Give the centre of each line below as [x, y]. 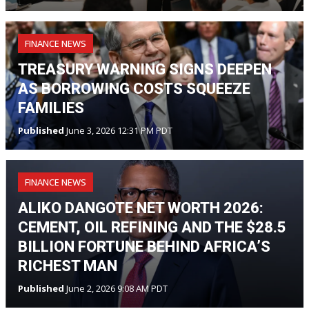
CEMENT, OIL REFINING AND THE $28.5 [152, 227]
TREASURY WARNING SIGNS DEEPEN [145, 69]
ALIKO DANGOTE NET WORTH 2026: [141, 208]
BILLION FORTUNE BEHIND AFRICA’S [144, 246]
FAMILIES [51, 108]
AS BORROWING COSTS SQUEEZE [134, 88]
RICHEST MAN [68, 266]
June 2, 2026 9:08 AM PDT [116, 288]
